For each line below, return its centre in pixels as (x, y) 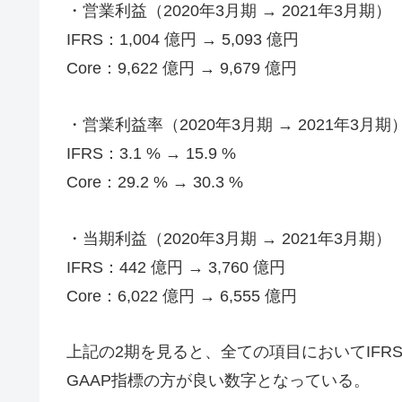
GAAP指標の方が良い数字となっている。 (218, 381)
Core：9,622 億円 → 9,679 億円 (182, 69)
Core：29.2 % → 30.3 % (155, 182)
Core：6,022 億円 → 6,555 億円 (182, 296)
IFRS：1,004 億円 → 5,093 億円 (183, 40)
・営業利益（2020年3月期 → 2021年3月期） (229, 11)
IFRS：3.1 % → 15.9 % (151, 153)
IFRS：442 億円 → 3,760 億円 (176, 267)
